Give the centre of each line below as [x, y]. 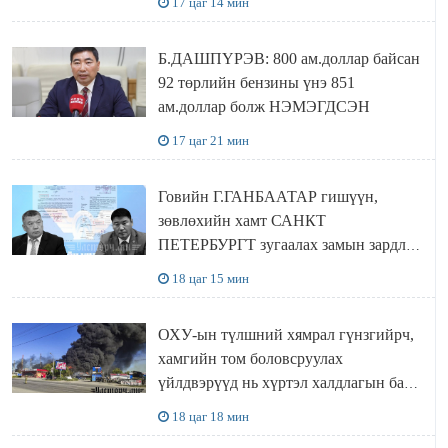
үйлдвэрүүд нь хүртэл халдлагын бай [285, 383]
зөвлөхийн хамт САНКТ [241, 221]
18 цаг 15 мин [210, 279]
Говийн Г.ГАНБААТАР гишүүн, [267, 197]
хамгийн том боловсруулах [250, 359]
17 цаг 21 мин [210, 141]
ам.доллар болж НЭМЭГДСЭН [263, 107]
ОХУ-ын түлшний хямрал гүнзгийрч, [285, 335]
